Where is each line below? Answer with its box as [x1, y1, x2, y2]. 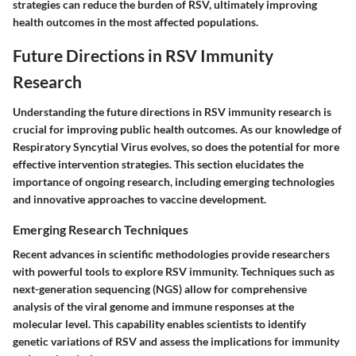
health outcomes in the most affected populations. [13, 15, 258, 29]
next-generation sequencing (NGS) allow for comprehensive [13, 281, 307, 296]
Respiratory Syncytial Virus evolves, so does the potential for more [13, 139, 339, 153]
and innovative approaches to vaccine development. [13, 192, 266, 206]
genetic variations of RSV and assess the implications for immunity [13, 334, 339, 348]
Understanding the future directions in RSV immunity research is [13, 104, 331, 118]
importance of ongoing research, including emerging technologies [13, 174, 335, 188]
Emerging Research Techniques [13, 221, 188, 237]
